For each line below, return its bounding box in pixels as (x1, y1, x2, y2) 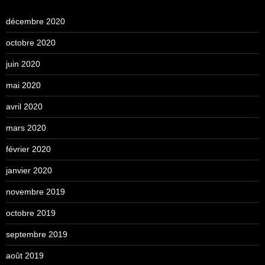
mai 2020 (6, 80, 41, 90)
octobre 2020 (6, 37, 56, 47)
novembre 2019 (6, 186, 65, 196)
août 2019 (6, 250, 44, 260)
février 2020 (6, 144, 51, 154)
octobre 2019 (6, 208, 56, 218)
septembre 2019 (6, 229, 67, 239)
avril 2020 (6, 101, 43, 111)
